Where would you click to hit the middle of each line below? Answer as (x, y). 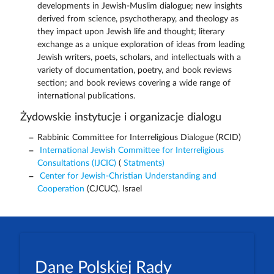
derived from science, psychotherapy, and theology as (138, 19)
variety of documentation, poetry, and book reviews (134, 71)
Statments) (144, 164)
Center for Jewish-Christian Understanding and (127, 176)
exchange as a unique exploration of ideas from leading (141, 45)
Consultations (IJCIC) (76, 164)
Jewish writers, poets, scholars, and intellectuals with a (139, 58)
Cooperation (61, 189)
